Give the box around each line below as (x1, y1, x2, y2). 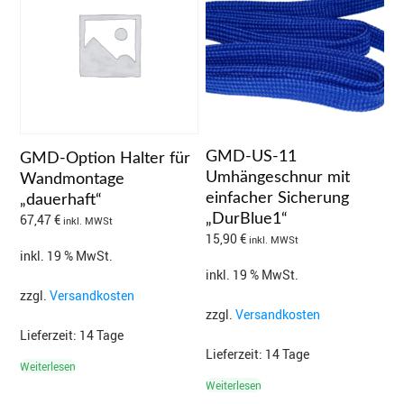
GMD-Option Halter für (20, 150, 190, 167)
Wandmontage (20, 170, 124, 188)
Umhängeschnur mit (206, 169, 351, 186)
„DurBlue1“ (206, 210, 289, 227)
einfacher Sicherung (206, 189, 350, 207)
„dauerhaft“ (20, 191, 102, 208)
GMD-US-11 (206, 148, 298, 165)
